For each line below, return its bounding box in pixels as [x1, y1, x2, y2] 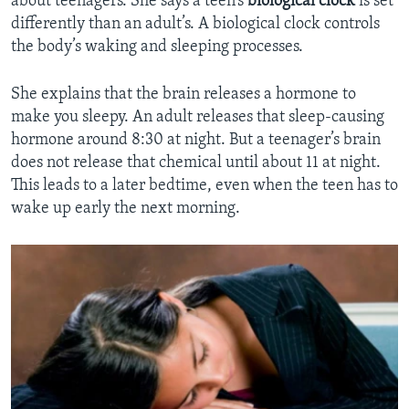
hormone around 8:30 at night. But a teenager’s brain [11, 131, 381, 150]
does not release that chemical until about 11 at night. [11, 154, 381, 173]
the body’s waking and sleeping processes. [11, 38, 303, 57]
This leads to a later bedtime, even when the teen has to [11, 177, 398, 195]
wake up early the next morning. [11, 200, 240, 218]
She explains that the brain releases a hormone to [11, 86, 356, 104]
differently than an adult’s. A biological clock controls [11, 16, 380, 34]
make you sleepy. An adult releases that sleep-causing [11, 109, 384, 127]
